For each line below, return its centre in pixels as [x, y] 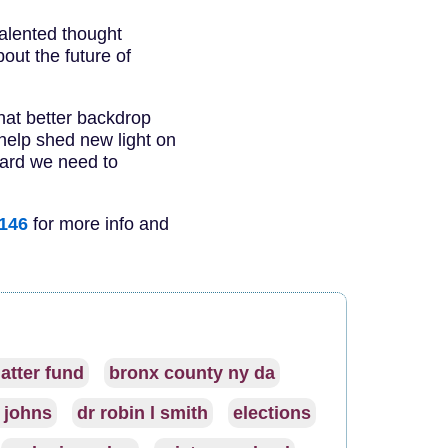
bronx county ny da [191, 373]
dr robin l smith [142, 413]
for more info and [98, 223]
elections [271, 413]
